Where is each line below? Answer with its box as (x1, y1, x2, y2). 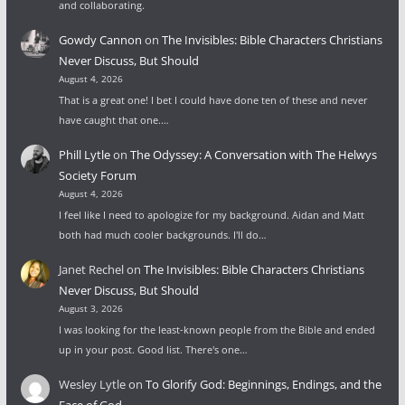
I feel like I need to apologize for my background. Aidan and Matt (58, 207, 364, 221)
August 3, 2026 (58, 302, 123, 315)
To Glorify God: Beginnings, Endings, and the (145, 375, 381, 392)
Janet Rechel (58, 260, 124, 278)
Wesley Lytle (58, 375, 126, 392)
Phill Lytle (58, 146, 110, 163)
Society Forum (58, 166, 137, 184)
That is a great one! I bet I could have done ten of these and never (58, 92, 368, 107)
